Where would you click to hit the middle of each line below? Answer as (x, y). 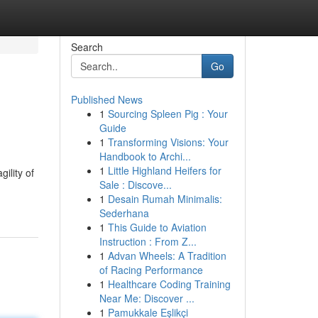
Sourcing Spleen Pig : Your (168, 114)
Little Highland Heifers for (164, 170)
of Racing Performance (151, 270)
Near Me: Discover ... (147, 298)
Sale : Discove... (135, 185)
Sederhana (124, 213)
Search (87, 47)
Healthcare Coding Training (169, 284)
